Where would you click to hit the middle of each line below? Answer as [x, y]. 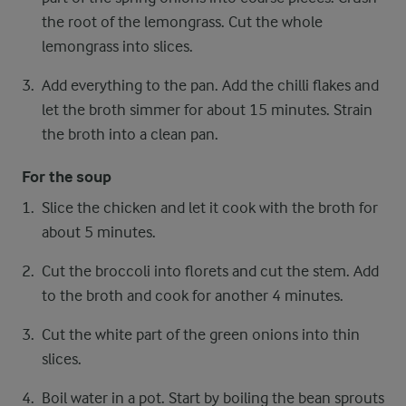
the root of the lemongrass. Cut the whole [182, 22]
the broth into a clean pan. [130, 134]
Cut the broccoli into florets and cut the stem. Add [210, 271]
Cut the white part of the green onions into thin [201, 334]
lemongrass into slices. [117, 46]
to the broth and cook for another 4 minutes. [193, 295]
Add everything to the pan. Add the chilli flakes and [210, 85]
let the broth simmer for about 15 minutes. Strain [207, 110]
